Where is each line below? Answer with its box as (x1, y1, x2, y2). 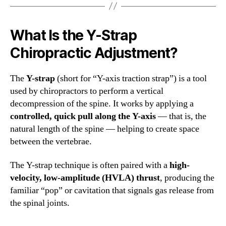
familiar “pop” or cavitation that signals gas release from (10, 185, 214, 197)
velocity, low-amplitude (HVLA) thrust (10, 172, 160, 184)
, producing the (160, 172, 214, 184)
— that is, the (156, 110, 206, 122)
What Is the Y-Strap (10, 26, 137, 44)
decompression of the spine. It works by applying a (10, 97, 194, 109)
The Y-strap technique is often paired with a (10, 159, 169, 172)
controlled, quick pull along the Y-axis (10, 110, 156, 122)
